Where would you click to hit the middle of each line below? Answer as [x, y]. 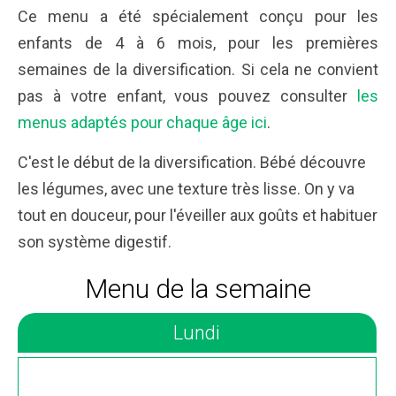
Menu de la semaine [198, 289]
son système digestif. [95, 242]
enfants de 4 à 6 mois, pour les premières [198, 43]
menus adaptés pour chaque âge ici [142, 122]
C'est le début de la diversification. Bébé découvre [192, 162]
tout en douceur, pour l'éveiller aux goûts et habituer [198, 215]
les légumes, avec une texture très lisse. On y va [186, 189]
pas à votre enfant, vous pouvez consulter [187, 96]
